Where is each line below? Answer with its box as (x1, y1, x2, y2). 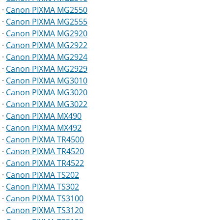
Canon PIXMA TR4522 (6, 158, 84, 169)
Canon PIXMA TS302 (6, 181, 79, 192)
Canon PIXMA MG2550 (6, 4, 87, 16)
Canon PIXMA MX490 (6, 110, 82, 122)
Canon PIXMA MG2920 (6, 28, 87, 39)
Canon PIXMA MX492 (6, 122, 82, 134)
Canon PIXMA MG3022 (6, 99, 87, 110)
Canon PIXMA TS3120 (6, 205, 83, 216)
